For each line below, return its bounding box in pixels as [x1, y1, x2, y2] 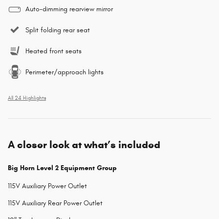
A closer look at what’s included [8, 138, 160, 152]
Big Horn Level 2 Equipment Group [8, 164, 117, 173]
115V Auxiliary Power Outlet [8, 182, 87, 191]
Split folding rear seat [25, 26, 90, 35]
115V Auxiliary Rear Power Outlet [8, 199, 103, 208]
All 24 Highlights [8, 95, 46, 102]
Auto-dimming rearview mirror [25, 5, 113, 14]
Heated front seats [25, 47, 82, 56]
